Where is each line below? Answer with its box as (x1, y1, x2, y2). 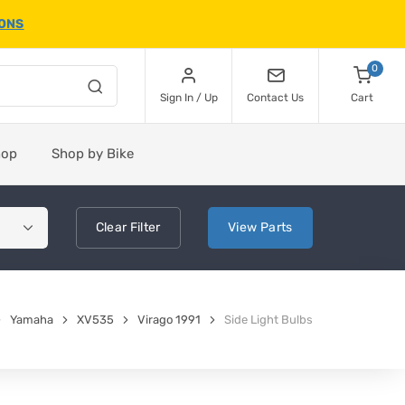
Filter (127, 220, 161, 235)
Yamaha (10, 313, 53, 326)
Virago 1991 (137, 313, 201, 326)
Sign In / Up (159, 91, 218, 104)
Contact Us (247, 91, 304, 104)
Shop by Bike (52, 146, 134, 162)
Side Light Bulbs (224, 313, 313, 326)
